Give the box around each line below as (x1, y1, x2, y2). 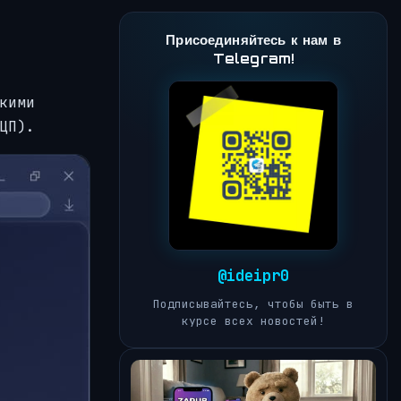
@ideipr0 (218, 266, 289, 286)
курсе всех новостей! (182, 313, 325, 329)
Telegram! (212, 50, 294, 68)
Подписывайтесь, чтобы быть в (153, 296, 354, 312)
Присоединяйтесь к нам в (166, 31, 341, 49)
